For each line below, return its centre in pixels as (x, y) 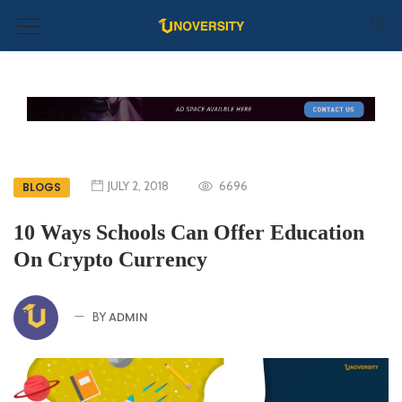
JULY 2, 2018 (138, 185)
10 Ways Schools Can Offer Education (189, 232)
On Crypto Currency (110, 259)
